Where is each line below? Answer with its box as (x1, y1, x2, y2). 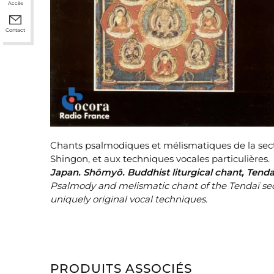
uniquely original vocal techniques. (50, 193, 207, 205)
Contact (6, 27, 25, 33)
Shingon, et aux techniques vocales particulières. (50, 152, 270, 165)
